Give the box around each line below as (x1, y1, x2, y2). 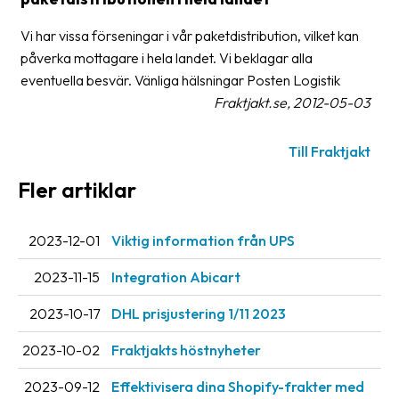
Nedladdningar (65, 366, 154, 383)
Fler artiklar (18, 176, 136, 203)
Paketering (65, 117, 129, 134)
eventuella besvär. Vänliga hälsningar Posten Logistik (20, 71, 340, 89)
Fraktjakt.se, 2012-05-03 (214, 94, 370, 111)
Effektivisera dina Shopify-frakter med (111, 378, 364, 396)
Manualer (65, 330, 121, 347)
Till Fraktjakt (289, 142, 370, 160)
